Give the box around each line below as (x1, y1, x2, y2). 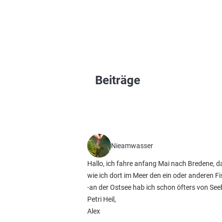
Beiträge (95, 73, 140, 87)
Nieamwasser (111, 142, 153, 150)
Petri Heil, (87, 195, 116, 203)
